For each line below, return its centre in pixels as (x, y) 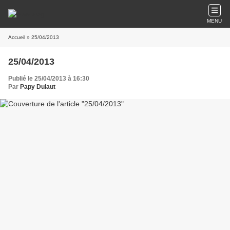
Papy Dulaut (38, 87)
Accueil (17, 37)
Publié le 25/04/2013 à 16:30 (49, 79)
